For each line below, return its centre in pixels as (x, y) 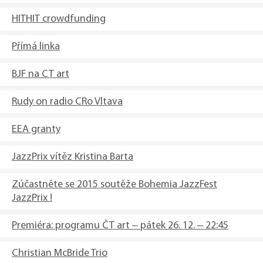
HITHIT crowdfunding (59, 19)
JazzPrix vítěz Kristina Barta (73, 157)
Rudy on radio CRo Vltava (67, 102)
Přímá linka (36, 47)
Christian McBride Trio (60, 253)
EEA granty (36, 129)
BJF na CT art (41, 74)
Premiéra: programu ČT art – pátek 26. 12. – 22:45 (120, 226)
